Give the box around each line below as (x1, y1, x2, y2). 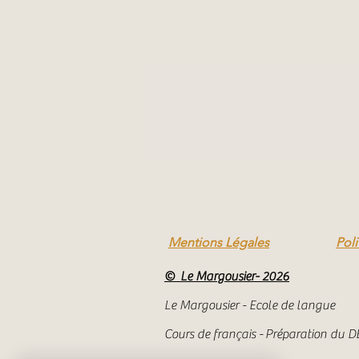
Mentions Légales (168, 235, 269, 250)
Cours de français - (164, 327, 265, 341)
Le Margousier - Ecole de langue (164, 298, 337, 313)
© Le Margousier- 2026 (164, 269, 289, 284)
